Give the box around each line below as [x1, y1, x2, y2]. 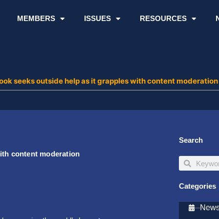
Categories [179, 182, 217, 191]
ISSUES [84, 14, 111, 22]
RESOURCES [139, 14, 187, 22]
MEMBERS [17, 14, 55, 22]
